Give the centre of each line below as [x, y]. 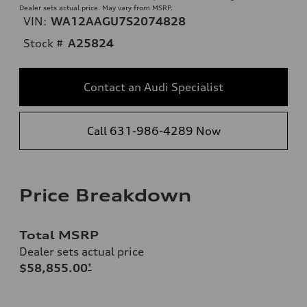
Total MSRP [59, 235]
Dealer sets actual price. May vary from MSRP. [96, 7]
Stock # [44, 43]
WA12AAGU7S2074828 [118, 21]
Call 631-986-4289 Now [153, 131]
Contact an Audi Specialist [153, 87]
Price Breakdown [105, 195]
